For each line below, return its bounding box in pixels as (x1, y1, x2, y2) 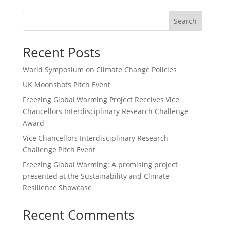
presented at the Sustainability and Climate (22, 171, 169, 181)
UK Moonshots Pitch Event (22, 80, 110, 90)
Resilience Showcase (22, 183, 92, 193)
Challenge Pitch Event (22, 145, 95, 155)
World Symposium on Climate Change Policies (22, 65, 177, 75)
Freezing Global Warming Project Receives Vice (22, 95, 179, 105)
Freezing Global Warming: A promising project (22, 160, 178, 170)
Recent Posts (22, 43, 100, 62)
